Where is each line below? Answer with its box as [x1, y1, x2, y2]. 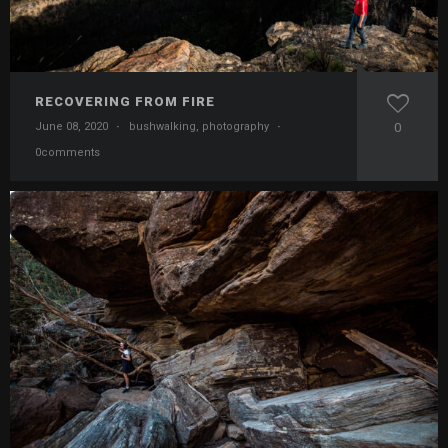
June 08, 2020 [35, 119, 108, 133]
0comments [35, 145, 100, 159]
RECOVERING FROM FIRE [35, 93, 215, 109]
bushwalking [129, 119, 196, 133]
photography [202, 119, 269, 133]
